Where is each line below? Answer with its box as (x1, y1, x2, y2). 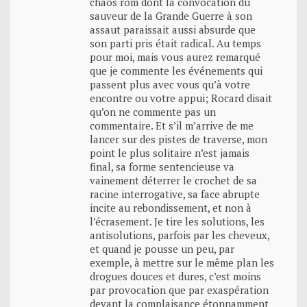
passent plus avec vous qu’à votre (90, 77, 250, 91)
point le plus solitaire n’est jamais (90, 145, 249, 160)
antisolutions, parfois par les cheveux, (90, 228, 269, 242)
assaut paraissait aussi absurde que (90, 22, 256, 36)
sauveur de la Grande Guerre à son (90, 8, 252, 23)
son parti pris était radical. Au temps (90, 36, 261, 50)
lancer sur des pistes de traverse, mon (90, 132, 267, 146)
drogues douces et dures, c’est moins (90, 269, 261, 283)
